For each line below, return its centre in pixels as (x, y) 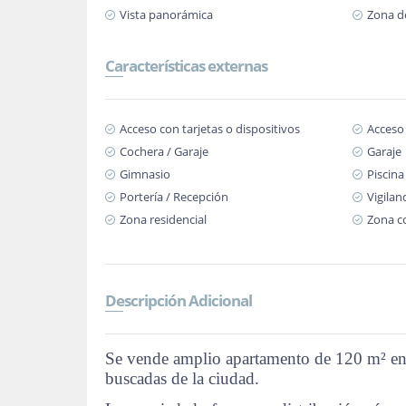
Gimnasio (145, 174)
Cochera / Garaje (164, 151)
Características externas (186, 66)
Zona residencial (163, 219)
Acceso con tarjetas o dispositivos (210, 129)
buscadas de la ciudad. (182, 378)
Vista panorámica (166, 14)
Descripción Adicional (179, 300)
